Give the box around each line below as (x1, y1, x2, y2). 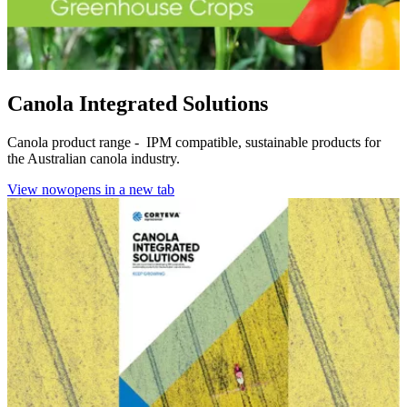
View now (7, 181, 67, 197)
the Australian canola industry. (7, 150, 180, 166)
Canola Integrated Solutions (7, 92, 268, 115)
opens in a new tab (67, 181, 174, 197)
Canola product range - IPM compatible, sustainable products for (7, 134, 381, 150)
